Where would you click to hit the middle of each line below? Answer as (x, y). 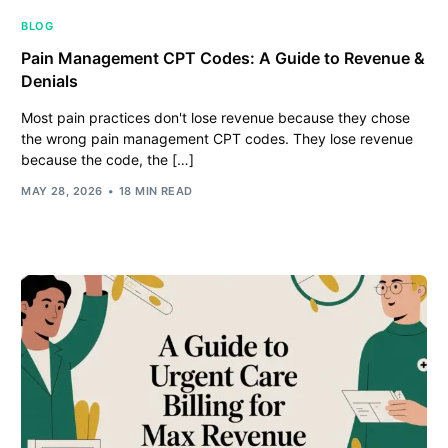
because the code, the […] (108, 159)
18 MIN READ (155, 191)
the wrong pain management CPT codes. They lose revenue (217, 138)
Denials (50, 80)
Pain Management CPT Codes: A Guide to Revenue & (223, 57)
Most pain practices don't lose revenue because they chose (216, 117)
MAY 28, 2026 (62, 191)
